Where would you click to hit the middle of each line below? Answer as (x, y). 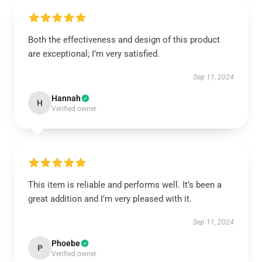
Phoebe (66, 243)
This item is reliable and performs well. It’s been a (125, 185)
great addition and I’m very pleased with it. (110, 199)
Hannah (66, 98)
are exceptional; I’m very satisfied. (94, 54)
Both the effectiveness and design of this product (124, 40)
